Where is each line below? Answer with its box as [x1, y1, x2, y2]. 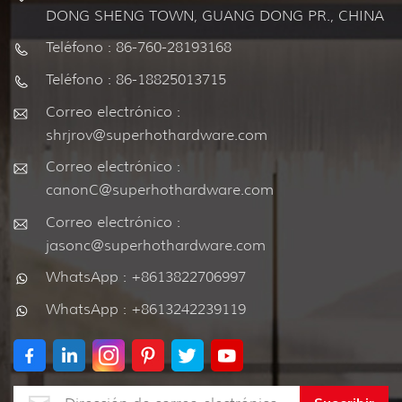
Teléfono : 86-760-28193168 [46, 39, 232, 57]
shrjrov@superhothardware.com [46, 126, 267, 144]
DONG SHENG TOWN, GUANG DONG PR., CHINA [46, 6, 384, 24]
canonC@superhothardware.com [46, 181, 274, 199]
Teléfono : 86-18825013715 [46, 70, 226, 88]
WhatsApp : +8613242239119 [46, 300, 246, 318]
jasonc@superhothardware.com [46, 236, 266, 254]
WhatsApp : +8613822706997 [46, 268, 246, 286]
